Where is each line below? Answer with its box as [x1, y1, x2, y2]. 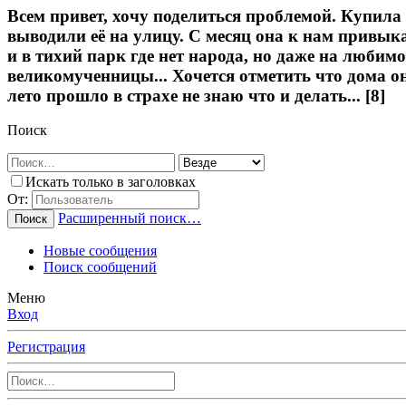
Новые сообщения [43, 243, 157, 259]
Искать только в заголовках [25, 174, 196, 190]
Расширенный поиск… [58, 210, 201, 227]
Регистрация [7, 339, 85, 355]
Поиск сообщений [43, 259, 157, 275]
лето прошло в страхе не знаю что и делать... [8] [7, 85, 385, 105]
